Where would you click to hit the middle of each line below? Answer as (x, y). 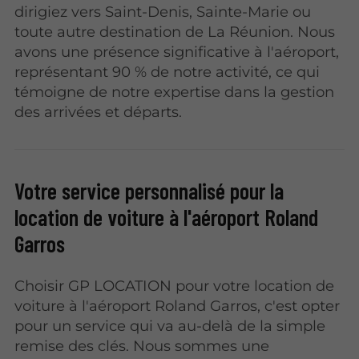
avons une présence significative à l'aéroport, (177, 51)
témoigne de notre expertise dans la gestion (175, 91)
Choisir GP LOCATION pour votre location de (175, 286)
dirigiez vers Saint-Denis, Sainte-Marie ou (163, 11)
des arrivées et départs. (99, 111)
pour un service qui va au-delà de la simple (170, 326)
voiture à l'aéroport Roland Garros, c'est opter (177, 306)
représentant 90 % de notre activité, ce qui (167, 71)
